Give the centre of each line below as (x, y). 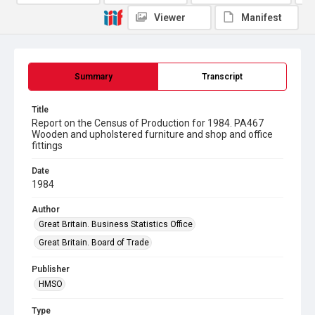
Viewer (170, 18)
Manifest (262, 18)
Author (46, 210)
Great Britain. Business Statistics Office (116, 224)
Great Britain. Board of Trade (94, 243)
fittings (47, 146)
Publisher (51, 269)
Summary (93, 77)
